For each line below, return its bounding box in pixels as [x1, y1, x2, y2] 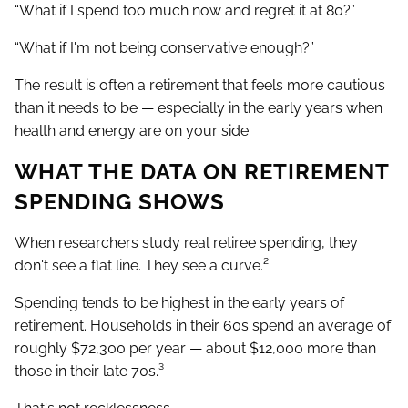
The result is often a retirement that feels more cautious [15, 76, 385, 95]
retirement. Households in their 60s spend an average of [15, 317, 391, 335]
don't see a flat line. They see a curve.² [15, 257, 269, 275]
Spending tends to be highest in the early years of [15, 294, 344, 312]
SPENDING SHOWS [15, 189, 225, 216]
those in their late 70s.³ [15, 362, 164, 381]
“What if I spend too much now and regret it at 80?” [15, 2, 355, 20]
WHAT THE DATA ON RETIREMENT [15, 158, 389, 186]
